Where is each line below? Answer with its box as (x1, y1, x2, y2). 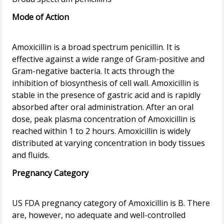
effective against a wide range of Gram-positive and (12, 53, 205, 65)
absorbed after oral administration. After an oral (12, 101, 194, 113)
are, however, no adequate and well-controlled (12, 209, 186, 221)
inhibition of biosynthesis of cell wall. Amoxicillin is (12, 77, 199, 89)
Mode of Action (12, 11, 69, 23)
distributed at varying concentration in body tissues (12, 137, 205, 149)
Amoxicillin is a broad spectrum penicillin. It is (12, 41, 180, 53)
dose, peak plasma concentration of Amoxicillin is (12, 113, 196, 125)
